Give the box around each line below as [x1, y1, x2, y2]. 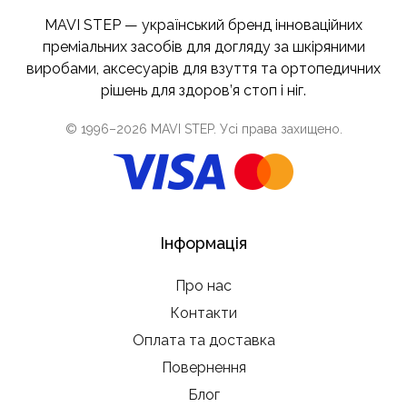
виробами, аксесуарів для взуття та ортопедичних [26, 59, 381, 77]
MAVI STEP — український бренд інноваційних [45, 15, 362, 34]
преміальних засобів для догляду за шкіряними [42, 37, 365, 55]
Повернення [161, 358, 246, 376]
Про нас [175, 276, 232, 294]
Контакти [170, 303, 237, 322]
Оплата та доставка [132, 331, 275, 349]
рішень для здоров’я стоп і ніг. [101, 81, 306, 99]
